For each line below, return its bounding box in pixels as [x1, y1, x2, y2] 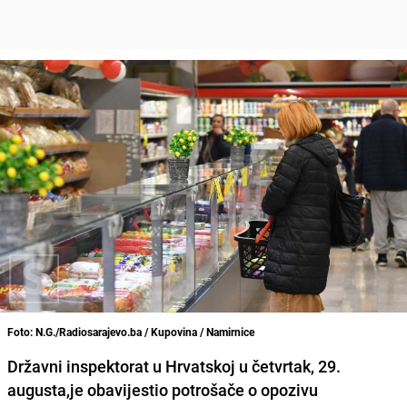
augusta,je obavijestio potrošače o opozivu [7, 378, 318, 401]
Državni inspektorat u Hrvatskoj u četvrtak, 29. [7, 354, 341, 377]
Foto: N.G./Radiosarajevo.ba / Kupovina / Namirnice [7, 323, 254, 339]
